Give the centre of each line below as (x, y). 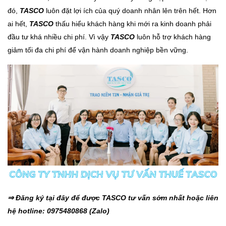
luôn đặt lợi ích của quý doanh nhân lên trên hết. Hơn (130, 11)
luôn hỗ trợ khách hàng (173, 37)
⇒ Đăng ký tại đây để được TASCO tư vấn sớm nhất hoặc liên (113, 198)
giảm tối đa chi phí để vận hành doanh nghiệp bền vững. (98, 50)
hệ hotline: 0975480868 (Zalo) (59, 211)
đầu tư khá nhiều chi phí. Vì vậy (59, 37)
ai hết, (18, 24)
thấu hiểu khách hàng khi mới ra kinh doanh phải (132, 24)
